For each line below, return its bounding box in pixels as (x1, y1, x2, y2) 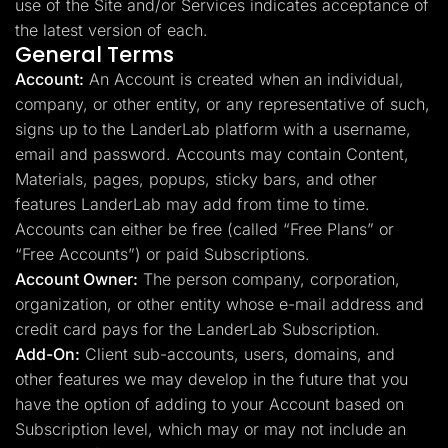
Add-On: (15, 344, 80, 364)
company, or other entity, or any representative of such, (15, 94, 430, 114)
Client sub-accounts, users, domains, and (80, 344, 395, 364)
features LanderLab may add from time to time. (15, 194, 370, 214)
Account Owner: (15, 269, 138, 289)
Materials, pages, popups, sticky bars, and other (15, 169, 377, 189)
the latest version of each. (15, 20, 208, 40)
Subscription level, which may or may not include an (15, 419, 406, 439)
